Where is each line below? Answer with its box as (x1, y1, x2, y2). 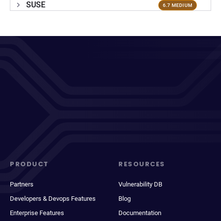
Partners (10, 181, 34, 188)
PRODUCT (10, 159, 49, 169)
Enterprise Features (10, 209, 64, 217)
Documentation (118, 209, 161, 217)
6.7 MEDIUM (162, 2, 192, 8)
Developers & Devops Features (10, 195, 96, 202)
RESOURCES (118, 159, 166, 169)
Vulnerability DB (118, 181, 162, 188)
